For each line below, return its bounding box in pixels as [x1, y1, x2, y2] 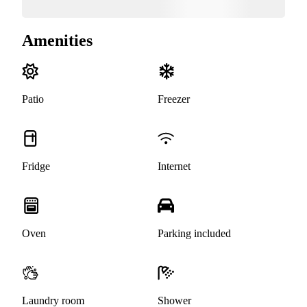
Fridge [22, 160, 50, 173]
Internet [158, 160, 191, 173]
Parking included [158, 228, 231, 240]
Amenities [22, 31, 93, 49]
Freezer [158, 93, 190, 106]
